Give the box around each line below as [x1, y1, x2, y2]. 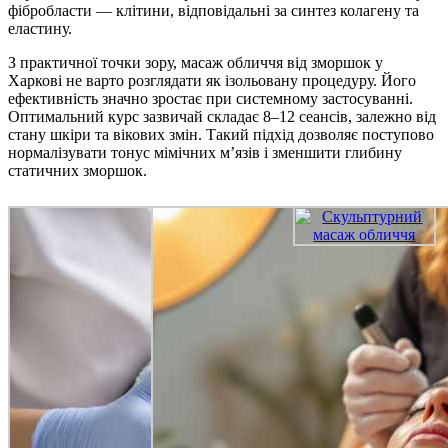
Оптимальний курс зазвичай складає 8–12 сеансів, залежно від [8, 108, 436, 126]
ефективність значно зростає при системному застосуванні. [8, 90, 413, 108]
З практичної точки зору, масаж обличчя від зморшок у [8, 54, 383, 72]
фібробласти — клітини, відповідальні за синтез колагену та [8, 2, 419, 20]
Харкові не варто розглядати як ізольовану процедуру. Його [8, 72, 416, 90]
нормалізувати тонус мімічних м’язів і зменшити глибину [8, 144, 402, 162]
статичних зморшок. [8, 162, 147, 180]
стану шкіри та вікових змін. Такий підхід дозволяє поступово [8, 126, 434, 144]
